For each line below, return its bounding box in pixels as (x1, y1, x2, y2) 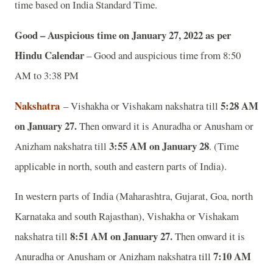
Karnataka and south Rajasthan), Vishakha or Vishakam (15, 209, 239, 224)
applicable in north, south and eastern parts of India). (15, 158, 230, 173)
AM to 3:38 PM (15, 68, 82, 82)
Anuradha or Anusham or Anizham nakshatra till (15, 249, 213, 264)
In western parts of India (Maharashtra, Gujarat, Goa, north (15, 189, 253, 204)
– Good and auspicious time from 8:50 (87, 48, 241, 62)
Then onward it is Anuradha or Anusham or (77, 118, 253, 133)
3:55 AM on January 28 (109, 138, 209, 154)
